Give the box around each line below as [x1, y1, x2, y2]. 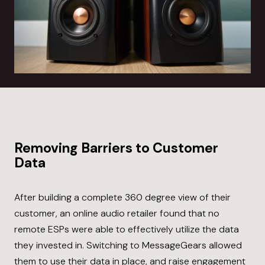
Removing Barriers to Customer [14, 139, 218, 157]
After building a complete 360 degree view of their [14, 191, 231, 204]
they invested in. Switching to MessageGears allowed [14, 239, 242, 252]
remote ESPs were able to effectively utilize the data [14, 223, 239, 236]
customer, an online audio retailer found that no [14, 207, 219, 220]
